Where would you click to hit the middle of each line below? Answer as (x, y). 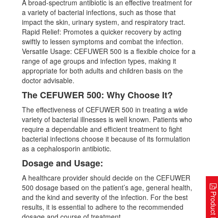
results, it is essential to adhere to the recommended (103, 207)
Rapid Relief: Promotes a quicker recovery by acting (102, 32)
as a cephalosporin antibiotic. (67, 149)
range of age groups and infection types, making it (99, 61)
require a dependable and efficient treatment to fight (102, 129)
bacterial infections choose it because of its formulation (106, 139)
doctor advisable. (48, 81)
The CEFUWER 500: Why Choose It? (97, 95)
